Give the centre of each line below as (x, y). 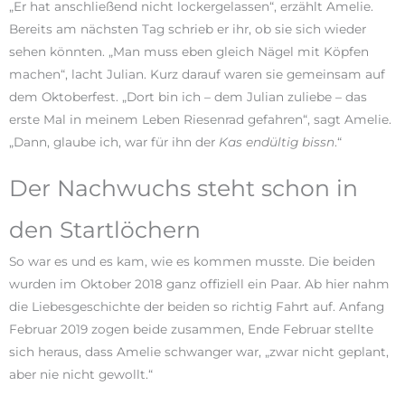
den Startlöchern (105, 229)
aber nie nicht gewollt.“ (81, 374)
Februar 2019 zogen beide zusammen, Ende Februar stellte (191, 329)
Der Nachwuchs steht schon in (184, 188)
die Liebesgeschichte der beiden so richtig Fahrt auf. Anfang (197, 306)
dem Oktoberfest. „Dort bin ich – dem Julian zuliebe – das (188, 96)
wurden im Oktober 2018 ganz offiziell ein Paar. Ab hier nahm (199, 283)
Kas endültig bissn (277, 141)
